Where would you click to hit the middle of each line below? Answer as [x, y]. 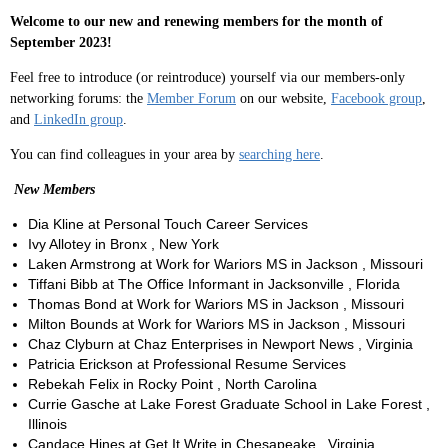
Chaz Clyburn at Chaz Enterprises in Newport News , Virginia [220, 343]
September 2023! [61, 42]
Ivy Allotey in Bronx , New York [123, 243]
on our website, [283, 98]
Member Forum [191, 98]
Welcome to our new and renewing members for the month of [196, 21]
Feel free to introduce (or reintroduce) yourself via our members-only [207, 77]
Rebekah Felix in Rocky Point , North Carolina [172, 383]
